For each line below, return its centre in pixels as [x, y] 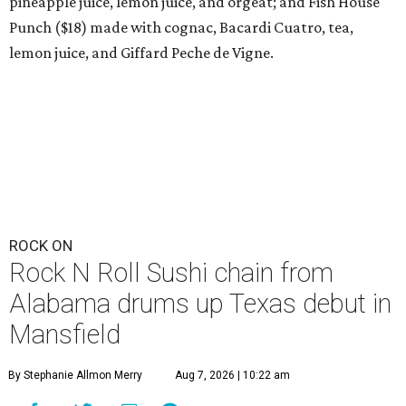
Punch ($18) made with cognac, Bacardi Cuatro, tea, [181, 27]
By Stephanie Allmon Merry [75, 375]
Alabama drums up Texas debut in [200, 304]
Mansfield [65, 334]
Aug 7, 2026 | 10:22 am [232, 375]
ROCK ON [41, 246]
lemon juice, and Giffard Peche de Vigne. [141, 53]
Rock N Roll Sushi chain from [171, 273]
